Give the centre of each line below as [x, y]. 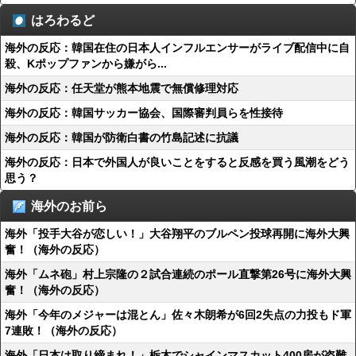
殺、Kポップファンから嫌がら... [86, 64]
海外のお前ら [69, 206]
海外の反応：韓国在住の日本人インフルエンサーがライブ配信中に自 [177, 48]
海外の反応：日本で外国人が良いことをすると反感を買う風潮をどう [177, 162]
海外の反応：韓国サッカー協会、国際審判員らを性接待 [144, 113]
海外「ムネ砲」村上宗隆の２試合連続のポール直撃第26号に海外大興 [178, 274]
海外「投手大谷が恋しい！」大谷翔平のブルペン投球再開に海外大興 [177, 234]
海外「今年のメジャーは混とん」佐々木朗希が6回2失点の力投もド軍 [178, 315]
